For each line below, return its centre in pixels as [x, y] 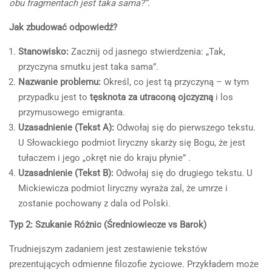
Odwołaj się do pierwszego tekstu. [185, 127]
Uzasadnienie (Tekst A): [66, 127]
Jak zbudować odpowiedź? [63, 27]
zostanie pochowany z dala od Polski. [94, 203]
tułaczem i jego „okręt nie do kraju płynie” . [104, 158]
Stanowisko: [43, 52]
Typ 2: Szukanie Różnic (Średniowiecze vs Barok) [108, 225]
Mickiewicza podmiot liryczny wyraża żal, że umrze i [123, 188]
